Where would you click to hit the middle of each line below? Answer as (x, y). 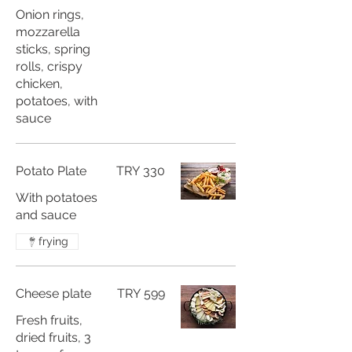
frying (53, 241)
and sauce (46, 215)
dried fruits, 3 (53, 337)
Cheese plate (53, 293)
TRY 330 (141, 171)
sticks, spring (53, 49)
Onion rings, (50, 15)
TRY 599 (141, 293)
